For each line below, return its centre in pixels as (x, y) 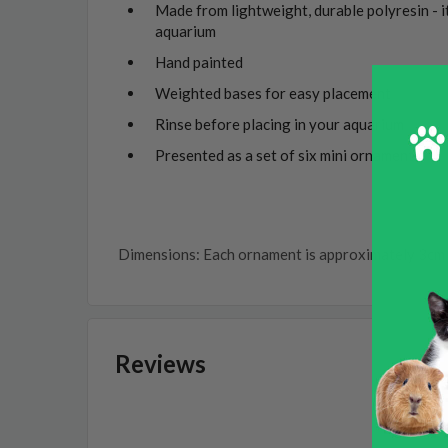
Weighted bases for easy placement (273, 93)
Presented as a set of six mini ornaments (288, 155)
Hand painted (199, 62)
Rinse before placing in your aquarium (279, 124)
